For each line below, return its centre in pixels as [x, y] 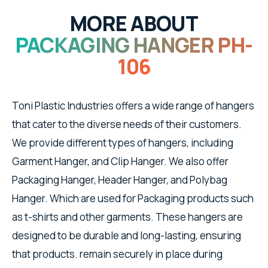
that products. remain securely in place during [117, 254]
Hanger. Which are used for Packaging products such [133, 198]
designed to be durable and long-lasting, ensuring [127, 235]
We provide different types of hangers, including [123, 142]
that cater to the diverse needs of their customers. [127, 124]
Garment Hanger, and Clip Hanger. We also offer [120, 161]
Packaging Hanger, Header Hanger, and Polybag [120, 179]
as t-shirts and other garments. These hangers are [127, 217]
